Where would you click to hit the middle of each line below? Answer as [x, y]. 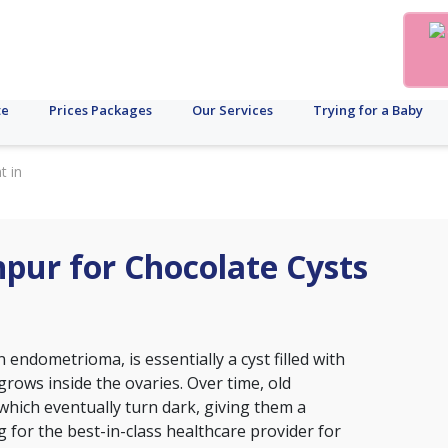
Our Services [232, 110]
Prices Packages [100, 110]
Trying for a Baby [368, 110]
